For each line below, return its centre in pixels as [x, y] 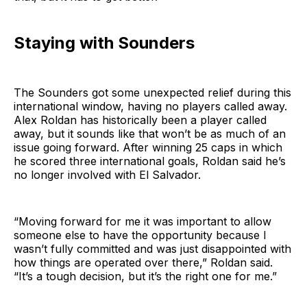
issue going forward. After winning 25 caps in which [148, 147]
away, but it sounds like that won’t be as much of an [150, 133]
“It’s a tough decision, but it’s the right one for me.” [145, 276]
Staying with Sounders [104, 42]
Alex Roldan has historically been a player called [140, 120]
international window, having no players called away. [150, 106]
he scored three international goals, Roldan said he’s [150, 161]
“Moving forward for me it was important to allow [143, 221]
